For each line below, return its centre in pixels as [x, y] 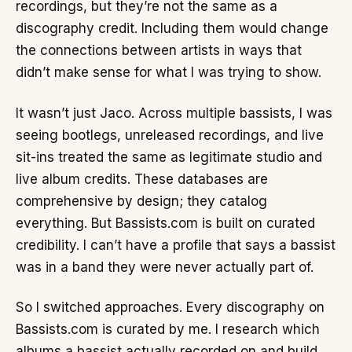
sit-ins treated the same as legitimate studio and [169, 157]
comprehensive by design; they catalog [141, 201]
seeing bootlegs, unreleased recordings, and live [170, 135]
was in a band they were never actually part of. [165, 267]
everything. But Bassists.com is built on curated [165, 223]
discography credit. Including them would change [172, 28]
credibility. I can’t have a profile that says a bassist [176, 245]
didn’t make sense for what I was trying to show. [169, 72]
